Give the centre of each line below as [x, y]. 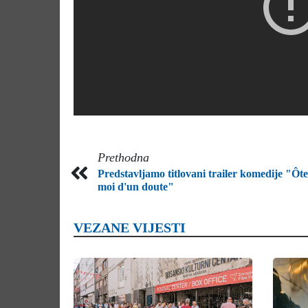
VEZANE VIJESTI [130, 227]
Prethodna [123, 157]
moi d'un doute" [136, 186]
